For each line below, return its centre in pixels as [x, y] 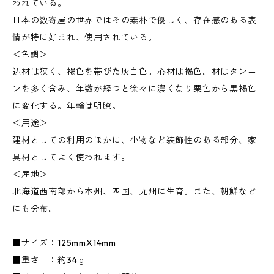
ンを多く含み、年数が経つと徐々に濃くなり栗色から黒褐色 [135, 89]
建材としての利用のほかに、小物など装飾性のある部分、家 [135, 140]
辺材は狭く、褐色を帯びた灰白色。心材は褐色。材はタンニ [135, 72]
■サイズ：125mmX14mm [64, 243]
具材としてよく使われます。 [71, 157]
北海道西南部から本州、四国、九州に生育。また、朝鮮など [135, 191]
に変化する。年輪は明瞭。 [67, 106]
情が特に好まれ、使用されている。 [85, 37]
